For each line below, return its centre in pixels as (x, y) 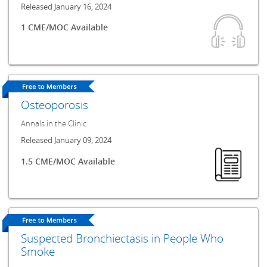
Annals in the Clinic (54, 123)
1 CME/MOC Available (65, 27)
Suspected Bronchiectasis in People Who (122, 238)
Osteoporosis (55, 104)
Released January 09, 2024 (66, 141)
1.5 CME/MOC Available (68, 161)
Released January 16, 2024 (66, 7)
